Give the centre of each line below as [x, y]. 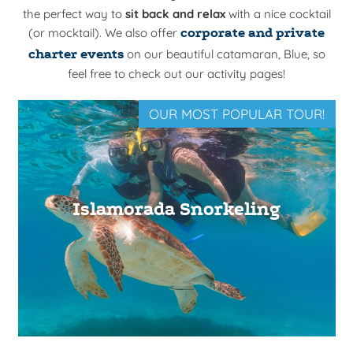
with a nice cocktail [278, 13]
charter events [76, 54]
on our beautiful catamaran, [203, 54]
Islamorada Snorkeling [176, 209]
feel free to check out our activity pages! [176, 73]
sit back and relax [175, 13]
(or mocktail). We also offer [104, 32]
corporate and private [253, 33]
